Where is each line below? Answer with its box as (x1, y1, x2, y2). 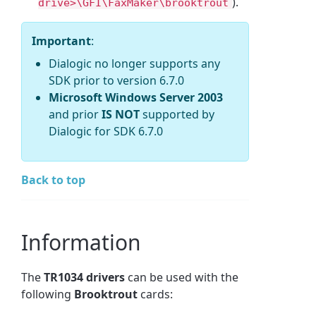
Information (21, 227, 142, 257)
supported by (140, 106, 215, 122)
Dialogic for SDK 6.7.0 (49, 123, 164, 139)
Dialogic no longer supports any (49, 55, 221, 71)
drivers (86, 269, 126, 285)
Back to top (21, 171, 86, 188)
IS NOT (102, 106, 140, 122)
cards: (138, 286, 174, 302)
